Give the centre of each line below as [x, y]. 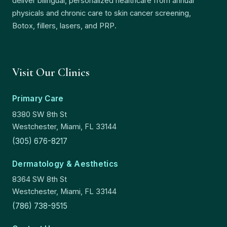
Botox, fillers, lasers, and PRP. [64, 26]
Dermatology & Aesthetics [65, 164]
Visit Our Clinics [51, 72]
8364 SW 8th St [40, 180]
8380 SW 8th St [40, 114]
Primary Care [38, 99]
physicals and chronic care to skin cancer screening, [102, 13]
